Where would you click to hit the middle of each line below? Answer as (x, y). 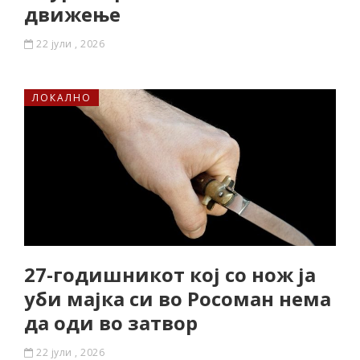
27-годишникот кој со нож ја (170, 274)
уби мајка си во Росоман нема (178, 299)
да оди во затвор (111, 323)
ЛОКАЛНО (62, 98)
